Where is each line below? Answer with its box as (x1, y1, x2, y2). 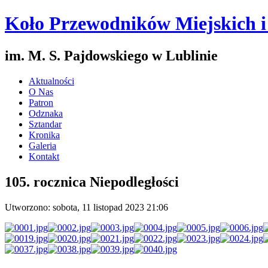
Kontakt (29, 151, 59, 162)
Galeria (29, 140, 56, 151)
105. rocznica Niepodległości (5, 173, 179, 190)
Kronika (29, 129, 60, 140)
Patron (29, 97, 53, 108)
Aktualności (29, 75, 74, 86)
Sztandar (29, 118, 62, 129)
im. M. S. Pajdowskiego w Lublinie (5, 47, 218, 63)
